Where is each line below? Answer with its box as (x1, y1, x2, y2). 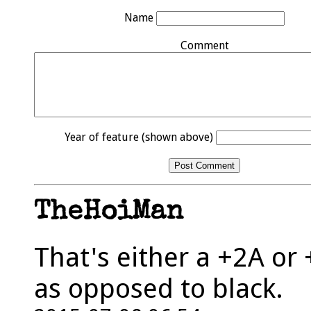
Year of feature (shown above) (65, 130, 216, 144)
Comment (180, 38, 229, 52)
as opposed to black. (34, 273, 283, 305)
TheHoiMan (34, 200, 183, 228)
